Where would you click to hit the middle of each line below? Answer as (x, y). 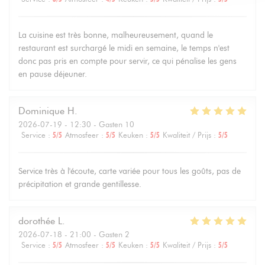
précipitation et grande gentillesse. (80, 184)
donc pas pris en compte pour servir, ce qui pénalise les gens (127, 61)
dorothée (37, 221)
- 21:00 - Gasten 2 (96, 234)
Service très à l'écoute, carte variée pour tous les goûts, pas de (130, 171)
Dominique (41, 111)
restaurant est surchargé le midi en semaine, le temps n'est (124, 48)
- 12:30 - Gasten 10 (98, 124)
